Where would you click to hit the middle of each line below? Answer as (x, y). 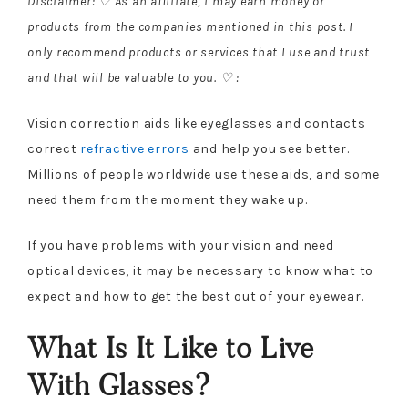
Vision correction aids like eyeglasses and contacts (197, 123)
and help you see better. (269, 149)
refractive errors (135, 149)
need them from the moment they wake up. (168, 200)
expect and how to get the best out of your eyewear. (196, 296)
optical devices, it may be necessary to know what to (200, 271)
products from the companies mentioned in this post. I (190, 27)
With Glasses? (119, 385)
